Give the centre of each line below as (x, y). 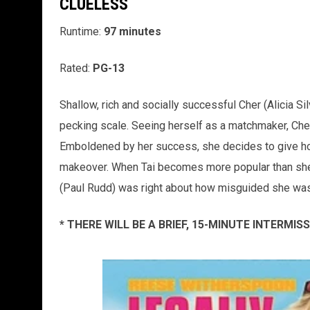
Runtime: (81, 31)
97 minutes (132, 31)
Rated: (76, 68)
